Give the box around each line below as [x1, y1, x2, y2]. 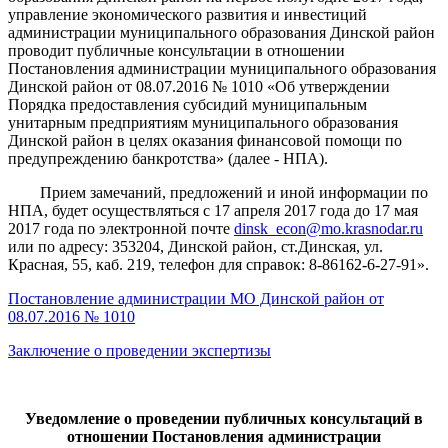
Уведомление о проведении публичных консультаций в [25, 409, 423, 427]
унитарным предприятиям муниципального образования [8, 113, 398, 131]
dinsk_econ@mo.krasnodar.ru [234, 219, 423, 237]
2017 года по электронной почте [8, 219, 234, 237]
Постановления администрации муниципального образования [8, 59, 436, 77]
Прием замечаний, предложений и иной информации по [8, 183, 428, 201]
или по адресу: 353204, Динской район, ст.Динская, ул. [8, 237, 383, 255]
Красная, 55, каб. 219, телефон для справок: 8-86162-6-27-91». [8, 255, 429, 273]
